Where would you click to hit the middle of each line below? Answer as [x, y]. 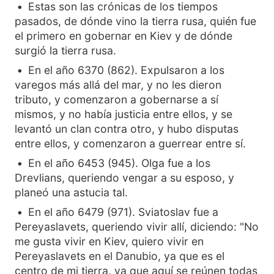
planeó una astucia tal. [71, 192]
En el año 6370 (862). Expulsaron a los [126, 70]
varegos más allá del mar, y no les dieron [118, 85]
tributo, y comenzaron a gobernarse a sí [117, 99]
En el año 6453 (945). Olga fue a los [119, 163]
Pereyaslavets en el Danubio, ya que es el [120, 256]
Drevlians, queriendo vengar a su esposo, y [124, 178]
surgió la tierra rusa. [65, 50]
